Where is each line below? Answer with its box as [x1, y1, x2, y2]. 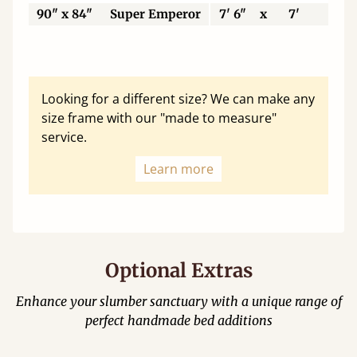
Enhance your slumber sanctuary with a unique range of [15, 293, 342, 309]
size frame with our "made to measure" [41, 109, 277, 127]
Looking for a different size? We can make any [41, 90, 315, 108]
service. [41, 128, 87, 146]
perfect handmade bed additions [84, 312, 273, 328]
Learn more [143, 160, 214, 178]
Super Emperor [110, 6, 201, 22]
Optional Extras [104, 258, 253, 283]
